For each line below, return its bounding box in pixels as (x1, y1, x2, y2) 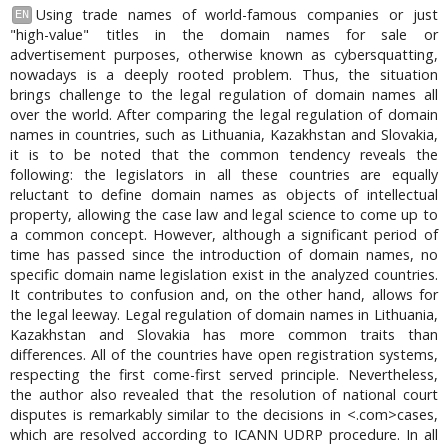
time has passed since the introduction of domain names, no (10, 244, 438, 264)
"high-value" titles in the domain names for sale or (10, 24, 438, 44)
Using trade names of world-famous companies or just (35, 4, 438, 24)
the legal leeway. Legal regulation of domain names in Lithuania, (10, 304, 438, 324)
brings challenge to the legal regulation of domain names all (10, 84, 438, 104)
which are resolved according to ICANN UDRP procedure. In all (10, 424, 438, 444)
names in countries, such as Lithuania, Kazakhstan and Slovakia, (10, 124, 438, 144)
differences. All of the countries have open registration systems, (10, 344, 438, 364)
